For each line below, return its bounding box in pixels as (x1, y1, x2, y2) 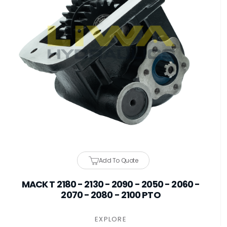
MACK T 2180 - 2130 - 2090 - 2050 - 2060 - (21, 178, 200, 191)
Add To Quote (98, 156, 138, 165)
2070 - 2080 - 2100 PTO (61, 188, 161, 201)
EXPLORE (94, 214, 127, 224)
